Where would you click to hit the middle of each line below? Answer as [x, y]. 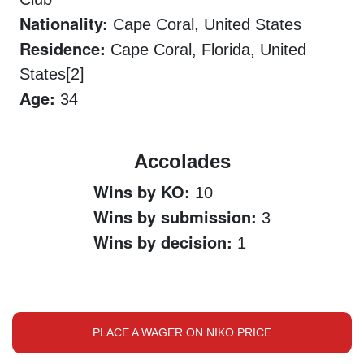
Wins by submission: [175, 217]
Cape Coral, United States [205, 24]
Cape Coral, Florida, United [206, 50]
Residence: [63, 48]
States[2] [52, 74]
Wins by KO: [142, 191]
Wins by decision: [163, 242]
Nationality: [64, 23]
